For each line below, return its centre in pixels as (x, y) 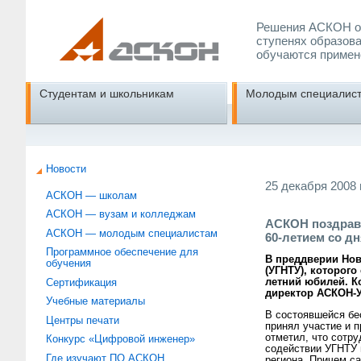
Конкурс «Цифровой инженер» (121, 340)
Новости (66, 169)
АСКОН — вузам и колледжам (121, 215)
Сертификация (82, 282)
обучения (69, 264)
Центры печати (83, 320)
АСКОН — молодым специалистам (132, 233)
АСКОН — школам (92, 195)
